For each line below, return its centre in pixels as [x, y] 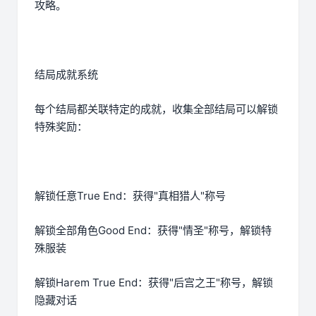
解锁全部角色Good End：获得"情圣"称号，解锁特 [153, 231]
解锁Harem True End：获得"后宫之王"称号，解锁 [154, 283]
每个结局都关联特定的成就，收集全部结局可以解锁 [156, 109]
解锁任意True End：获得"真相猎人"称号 [130, 196]
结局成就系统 [66, 75]
